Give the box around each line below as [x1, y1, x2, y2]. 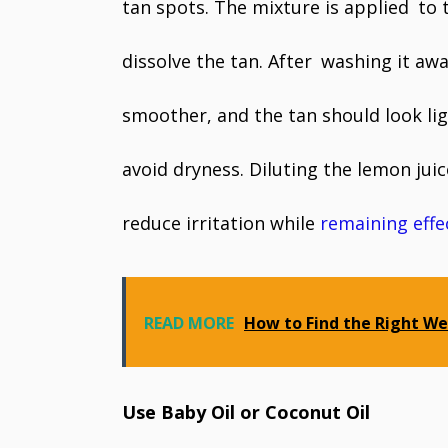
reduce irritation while [122, 210, 320, 235]
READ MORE [144, 311, 234, 334]
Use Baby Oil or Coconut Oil [122, 399, 370, 424]
